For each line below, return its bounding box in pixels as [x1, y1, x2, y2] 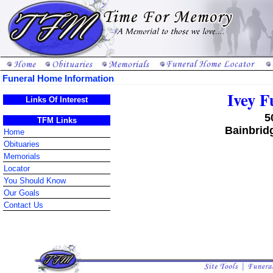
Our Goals [4, 188, 40, 198]
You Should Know [4, 176, 66, 186]
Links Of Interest [26, 95, 88, 104]
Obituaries [4, 140, 40, 149]
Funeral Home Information [2, 73, 114, 83]
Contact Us [4, 200, 43, 210]
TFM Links [37, 116, 77, 126]
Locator [4, 164, 30, 174]
